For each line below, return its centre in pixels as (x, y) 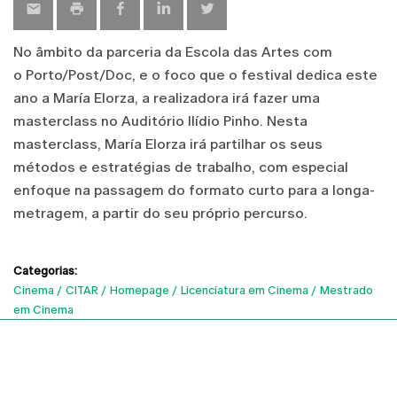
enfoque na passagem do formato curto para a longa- (194, 190)
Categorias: (45, 270)
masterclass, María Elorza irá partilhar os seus (168, 144)
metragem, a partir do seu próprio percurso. (160, 213)
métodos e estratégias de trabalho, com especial (181, 167)
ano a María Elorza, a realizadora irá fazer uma (167, 97)
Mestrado (346, 290)
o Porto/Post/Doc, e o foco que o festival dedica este (195, 74)
